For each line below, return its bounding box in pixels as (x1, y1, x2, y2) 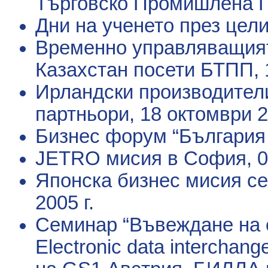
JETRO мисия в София (35, 147, 246, 169)
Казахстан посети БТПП (35, 59, 254, 81)
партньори (35, 103, 129, 125)
